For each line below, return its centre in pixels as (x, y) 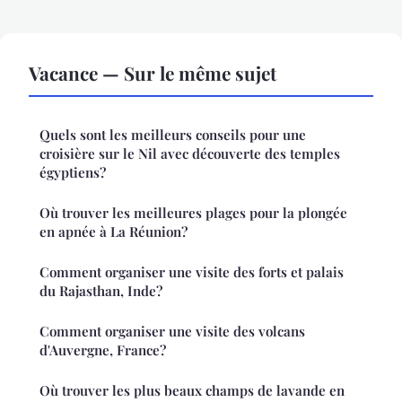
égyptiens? (73, 172)
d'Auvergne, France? (103, 350)
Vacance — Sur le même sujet (153, 72)
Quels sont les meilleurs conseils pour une (173, 134)
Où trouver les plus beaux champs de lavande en (192, 390)
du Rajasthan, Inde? (101, 290)
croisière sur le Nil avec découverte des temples (190, 153)
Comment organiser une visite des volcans (172, 331)
